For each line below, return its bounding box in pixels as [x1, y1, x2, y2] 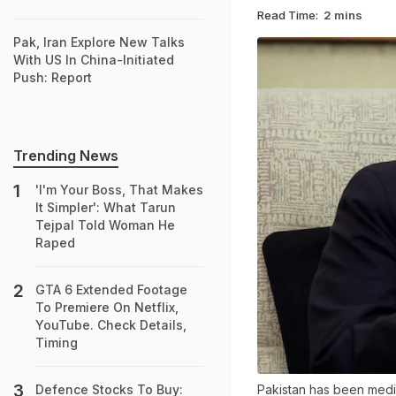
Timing [35, 335, 78, 350]
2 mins [324, 7, 362, 22]
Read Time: [257, 7, 318, 22]
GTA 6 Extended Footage [35, 282, 187, 297]
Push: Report [13, 70, 92, 85]
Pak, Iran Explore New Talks [13, 34, 185, 49]
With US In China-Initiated [13, 52, 174, 67]
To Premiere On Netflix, [35, 300, 179, 315]
